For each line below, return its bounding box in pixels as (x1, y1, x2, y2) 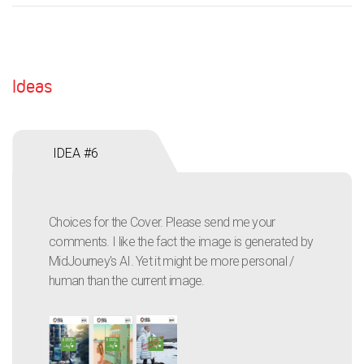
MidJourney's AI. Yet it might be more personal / (49, 253, 294, 269)
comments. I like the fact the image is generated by (49, 234, 314, 249)
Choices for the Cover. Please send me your (49, 214, 275, 230)
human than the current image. (49, 273, 205, 288)
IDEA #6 (53, 145, 98, 161)
